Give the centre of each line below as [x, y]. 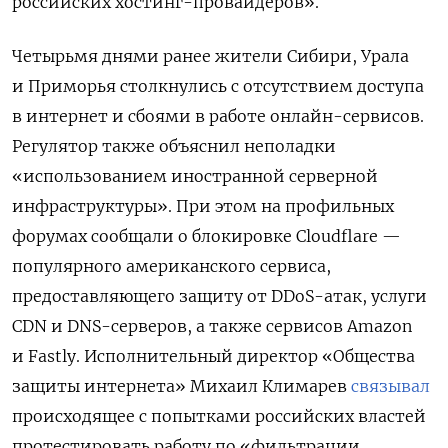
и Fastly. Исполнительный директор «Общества [213, 355]
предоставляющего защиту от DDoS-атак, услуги [219, 295]
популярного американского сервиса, [171, 265]
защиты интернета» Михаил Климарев [181, 385]
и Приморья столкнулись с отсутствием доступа [218, 85]
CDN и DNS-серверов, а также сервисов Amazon [212, 325]
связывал [390, 385]
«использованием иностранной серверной [195, 175]
